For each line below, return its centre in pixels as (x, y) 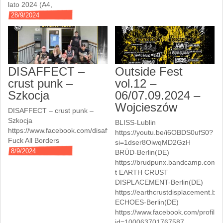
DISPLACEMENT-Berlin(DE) (159, 182)
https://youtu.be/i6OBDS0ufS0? (164, 133)
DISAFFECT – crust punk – (51, 111)
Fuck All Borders (34, 141)
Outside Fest (149, 72)
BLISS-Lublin (136, 123)
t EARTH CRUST (142, 172)
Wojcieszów (146, 108)
